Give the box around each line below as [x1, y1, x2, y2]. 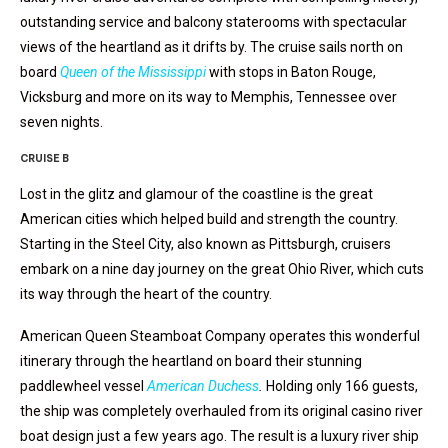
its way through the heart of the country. [20, 286, 272, 303]
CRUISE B [20, 152, 69, 166]
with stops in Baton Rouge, [209, 64, 376, 81]
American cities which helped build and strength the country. [20, 211, 398, 228]
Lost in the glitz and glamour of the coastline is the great [20, 186, 373, 203]
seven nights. [20, 114, 103, 131]
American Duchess [147, 378, 259, 395]
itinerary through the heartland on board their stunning [20, 353, 362, 370]
